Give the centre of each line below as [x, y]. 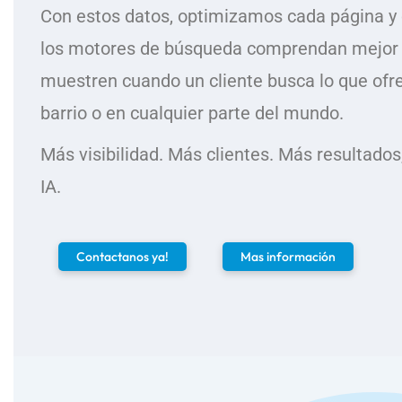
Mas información [288, 257]
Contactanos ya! [122, 257]
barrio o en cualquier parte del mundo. [192, 113]
